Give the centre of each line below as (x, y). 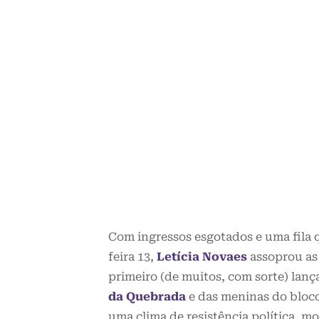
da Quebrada (147, 297)
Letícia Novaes (202, 257)
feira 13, (132, 257)
